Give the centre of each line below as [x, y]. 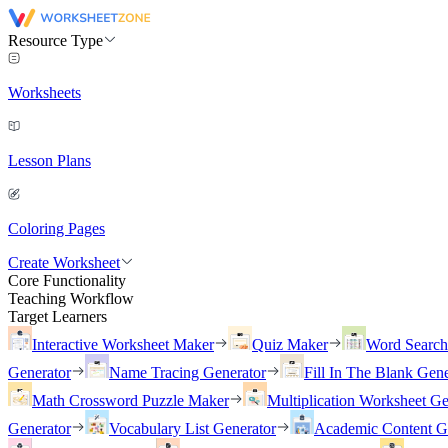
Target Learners [57, 316]
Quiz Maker [290, 344]
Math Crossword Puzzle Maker [130, 400]
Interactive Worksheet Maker [123, 344]
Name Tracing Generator [187, 372]
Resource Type [55, 40]
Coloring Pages [56, 228]
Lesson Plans [49, 160]
